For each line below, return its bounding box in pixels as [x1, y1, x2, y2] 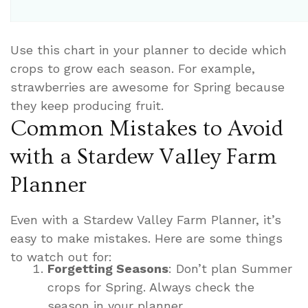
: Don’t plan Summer [168, 261, 292, 276]
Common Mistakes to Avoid [10, 116, 283, 142]
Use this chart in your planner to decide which [10, 43, 287, 58]
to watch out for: [10, 250, 112, 265]
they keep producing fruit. [10, 98, 164, 113]
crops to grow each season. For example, [10, 61, 255, 76]
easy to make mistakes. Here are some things [10, 231, 283, 246]
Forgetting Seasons [47, 261, 168, 276]
